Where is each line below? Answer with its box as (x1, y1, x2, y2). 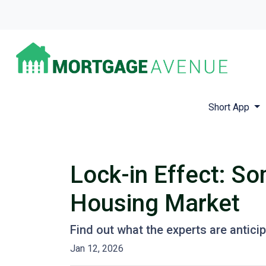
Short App (208, 102, 252, 113)
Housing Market (70, 189, 240, 218)
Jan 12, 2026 (70, 243, 123, 255)
